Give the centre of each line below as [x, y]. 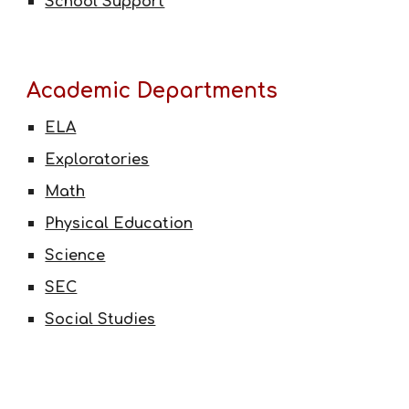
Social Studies [100, 320]
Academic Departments [152, 91]
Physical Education [119, 224]
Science [75, 256]
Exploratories [97, 160]
